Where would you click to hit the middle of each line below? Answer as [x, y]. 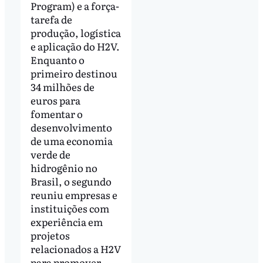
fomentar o [56, 113]
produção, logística [75, 32]
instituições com [70, 208]
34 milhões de [62, 86]
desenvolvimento [71, 127]
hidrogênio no [64, 167]
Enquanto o [57, 59]
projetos [50, 235]
